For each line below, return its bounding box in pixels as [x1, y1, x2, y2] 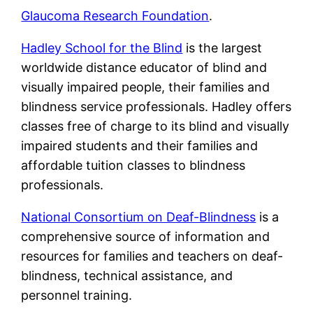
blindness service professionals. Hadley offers [21, 99, 292, 114]
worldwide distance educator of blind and [21, 59, 268, 75]
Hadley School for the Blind [21, 40, 183, 55]
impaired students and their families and [21, 138, 259, 153]
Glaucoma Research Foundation [21, 8, 210, 23]
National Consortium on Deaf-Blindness [21, 209, 256, 224]
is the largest [182, 40, 263, 55]
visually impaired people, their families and [21, 79, 270, 94]
